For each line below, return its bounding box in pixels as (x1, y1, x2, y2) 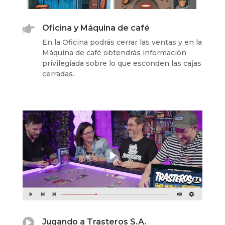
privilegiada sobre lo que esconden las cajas (42, 58, 201, 68)
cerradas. (42, 69, 74, 78)
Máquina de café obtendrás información (42, 48, 186, 57)
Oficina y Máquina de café (42, 23, 150, 33)
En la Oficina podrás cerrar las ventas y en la (42, 37, 202, 47)
